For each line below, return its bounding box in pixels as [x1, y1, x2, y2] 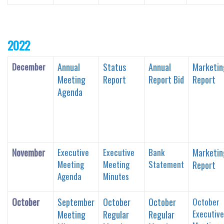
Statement [148, 157, 184, 170]
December [12, 60, 45, 73]
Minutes [103, 169, 129, 182]
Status [103, 60, 126, 73]
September [57, 195, 94, 208]
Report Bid [148, 72, 184, 86]
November [12, 145, 45, 159]
